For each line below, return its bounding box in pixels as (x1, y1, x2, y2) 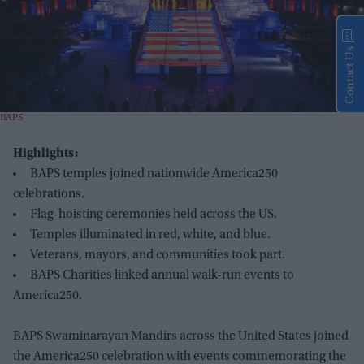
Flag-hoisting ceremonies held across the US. (30, 208, 277, 222)
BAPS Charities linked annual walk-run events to (30, 269, 294, 283)
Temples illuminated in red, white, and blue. (30, 228, 271, 242)
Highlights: (13, 147, 78, 161)
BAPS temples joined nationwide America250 (30, 167, 278, 181)
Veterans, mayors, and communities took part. (30, 249, 285, 262)
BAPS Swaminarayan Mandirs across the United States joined (13, 330, 349, 344)
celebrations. (13, 188, 84, 201)
